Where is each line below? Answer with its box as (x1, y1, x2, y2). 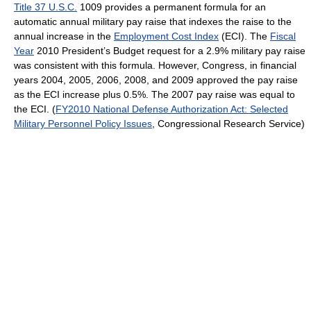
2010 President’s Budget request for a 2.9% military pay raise (34, 44, 305, 56)
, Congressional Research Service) (152, 117, 305, 129)
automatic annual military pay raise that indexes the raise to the (14, 15, 292, 27)
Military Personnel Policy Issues (14, 117, 152, 129)
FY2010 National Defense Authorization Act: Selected (56, 103, 288, 115)
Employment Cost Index (114, 30, 219, 42)
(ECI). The (219, 30, 270, 42)
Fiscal (270, 30, 296, 42)
